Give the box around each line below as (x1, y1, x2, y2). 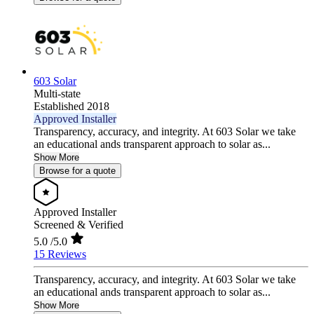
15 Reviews (34, 248, 86, 261)
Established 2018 (34, 100, 109, 113)
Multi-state (34, 88, 81, 100)
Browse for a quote (39, 165, 116, 177)
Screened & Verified (34, 219, 123, 231)
